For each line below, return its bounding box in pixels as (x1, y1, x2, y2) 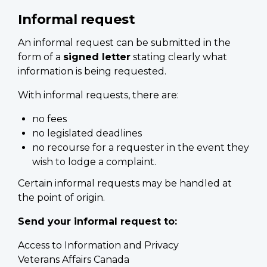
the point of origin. (18, 191, 105, 203)
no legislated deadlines (32, 128, 142, 139)
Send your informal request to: (18, 215, 177, 227)
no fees (32, 113, 67, 125)
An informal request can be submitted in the (18, 37, 231, 49)
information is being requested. (18, 66, 166, 77)
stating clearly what (131, 51, 227, 63)
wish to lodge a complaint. (32, 156, 156, 168)
